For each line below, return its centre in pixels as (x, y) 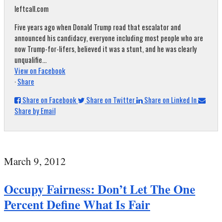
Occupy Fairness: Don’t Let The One (100, 189)
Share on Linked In (170, 100)
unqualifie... (30, 59)
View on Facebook (40, 70)
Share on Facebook (49, 100)
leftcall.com (31, 8)
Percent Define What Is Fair (77, 204)
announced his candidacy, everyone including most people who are (109, 38)
